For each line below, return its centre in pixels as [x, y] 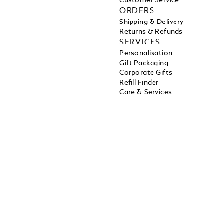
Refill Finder [139, 83]
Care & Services [146, 93]
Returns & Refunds [151, 32]
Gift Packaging [144, 63]
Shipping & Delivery [152, 22]
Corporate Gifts [146, 73]
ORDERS [137, 11]
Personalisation [146, 54]
